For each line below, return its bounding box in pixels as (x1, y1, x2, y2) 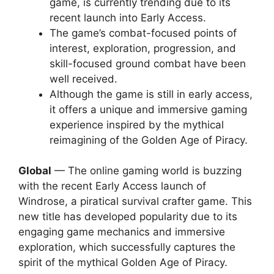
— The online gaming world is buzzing (51, 165, 242, 177)
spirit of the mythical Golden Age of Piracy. (18, 256, 228, 268)
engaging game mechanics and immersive (18, 226, 225, 238)
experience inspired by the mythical (50, 118, 224, 131)
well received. (50, 72, 117, 85)
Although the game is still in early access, (50, 87, 253, 100)
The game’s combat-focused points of (50, 26, 237, 39)
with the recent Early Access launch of (18, 180, 206, 192)
